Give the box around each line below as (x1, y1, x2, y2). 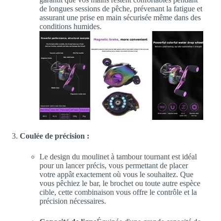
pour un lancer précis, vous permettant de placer (39, 161, 188, 170)
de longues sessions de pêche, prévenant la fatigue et (39, 4, 202, 13)
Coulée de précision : (20, 131, 89, 140)
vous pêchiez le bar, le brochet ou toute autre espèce (39, 179, 200, 187)
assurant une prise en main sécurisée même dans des (39, 13, 201, 22)
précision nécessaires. (39, 196, 106, 205)
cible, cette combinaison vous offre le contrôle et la (39, 187, 197, 196)
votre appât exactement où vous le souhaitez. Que (39, 170, 193, 179)
